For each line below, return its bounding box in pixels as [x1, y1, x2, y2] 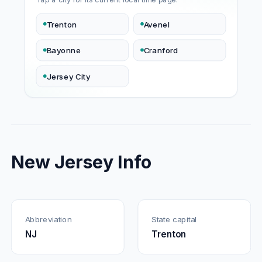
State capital [151, 214, 197, 224]
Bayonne [46, 45, 81, 55]
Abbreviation [25, 214, 72, 224]
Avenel [143, 19, 170, 29]
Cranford [143, 45, 178, 55]
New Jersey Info [11, 151, 152, 173]
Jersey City [46, 71, 91, 81]
